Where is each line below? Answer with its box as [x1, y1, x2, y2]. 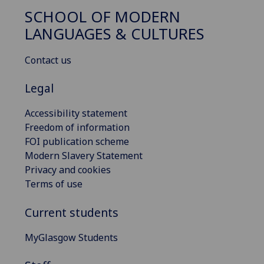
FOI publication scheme [25, 135, 129, 148]
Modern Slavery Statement [25, 149, 143, 163]
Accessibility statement [25, 107, 127, 120]
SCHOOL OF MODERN [25, 6, 180, 28]
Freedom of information [25, 121, 130, 134]
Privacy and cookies [25, 163, 111, 177]
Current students [25, 204, 118, 220]
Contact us [25, 53, 71, 67]
